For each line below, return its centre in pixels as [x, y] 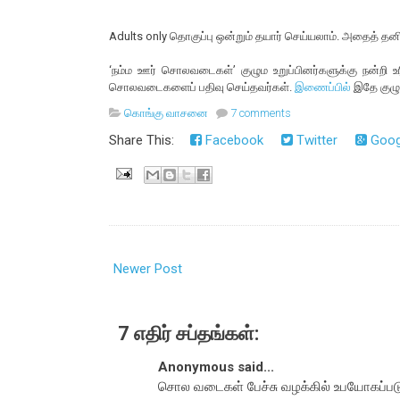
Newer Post [148, 269]
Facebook [233, 141]
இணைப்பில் [323, 87]
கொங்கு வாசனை [166, 113]
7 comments [261, 113]
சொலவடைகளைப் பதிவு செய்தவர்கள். [202, 87]
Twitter [315, 141]
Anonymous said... [216, 367]
